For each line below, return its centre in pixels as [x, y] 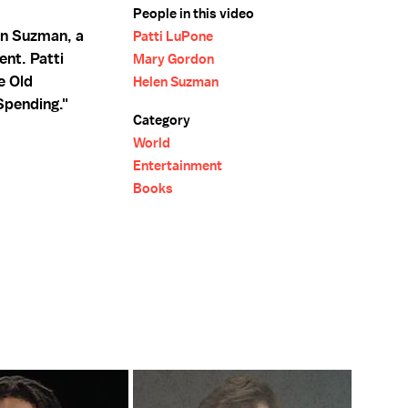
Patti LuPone [173, 36]
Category [162, 120]
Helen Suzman [176, 82]
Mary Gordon [173, 59]
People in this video [194, 14]
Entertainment [178, 166]
